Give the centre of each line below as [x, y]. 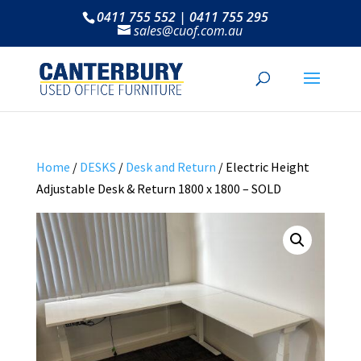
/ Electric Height [262, 167]
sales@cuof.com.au [189, 31]
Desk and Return [170, 167]
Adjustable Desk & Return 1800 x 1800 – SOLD [158, 189]
